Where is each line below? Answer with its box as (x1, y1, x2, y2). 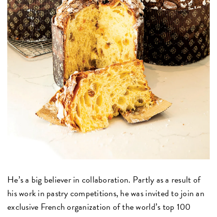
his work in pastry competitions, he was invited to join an (7, 186, 204, 200)
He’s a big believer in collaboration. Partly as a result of (7, 173, 201, 186)
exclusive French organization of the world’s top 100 (7, 200, 191, 213)
